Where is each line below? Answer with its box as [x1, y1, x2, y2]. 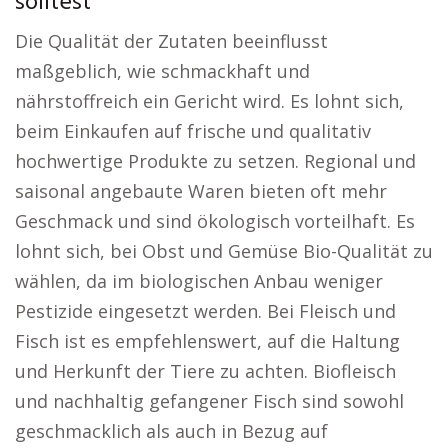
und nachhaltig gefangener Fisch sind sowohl [15, 389, 404, 413]
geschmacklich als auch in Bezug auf [15, 419, 328, 443]
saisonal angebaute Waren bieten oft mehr [15, 179, 387, 203]
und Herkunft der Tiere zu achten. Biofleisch [15, 359, 396, 383]
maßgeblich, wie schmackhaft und [15, 59, 310, 83]
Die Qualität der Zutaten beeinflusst [15, 29, 328, 53]
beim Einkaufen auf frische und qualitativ [15, 119, 371, 143]
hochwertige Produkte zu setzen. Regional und [15, 149, 416, 173]
